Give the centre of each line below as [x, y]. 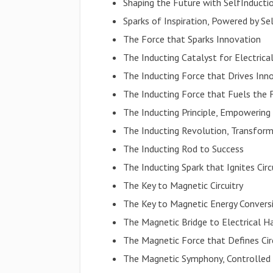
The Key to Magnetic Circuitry [183, 185]
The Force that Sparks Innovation [192, 39]
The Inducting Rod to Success [184, 149]
